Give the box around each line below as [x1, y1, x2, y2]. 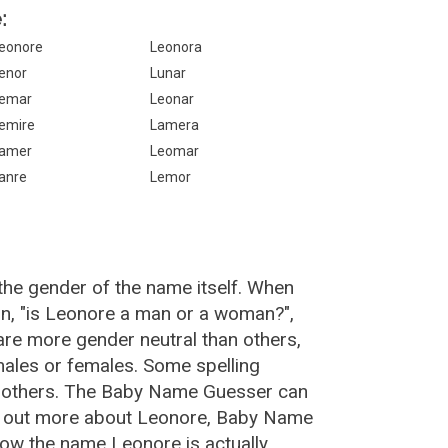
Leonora [149, 39, 202, 55]
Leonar [149, 91, 194, 107]
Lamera [149, 117, 199, 133]
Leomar [149, 143, 199, 159]
